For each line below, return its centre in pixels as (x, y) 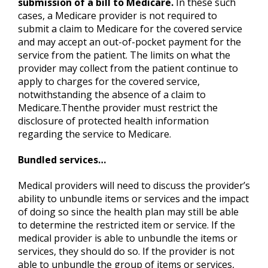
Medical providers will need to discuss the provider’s (134, 186)
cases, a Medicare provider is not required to (118, 16)
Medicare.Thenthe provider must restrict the (118, 108)
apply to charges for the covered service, (109, 82)
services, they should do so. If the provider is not (126, 252)
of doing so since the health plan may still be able (128, 212)
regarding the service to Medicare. (95, 134)
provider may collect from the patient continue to (128, 68)
